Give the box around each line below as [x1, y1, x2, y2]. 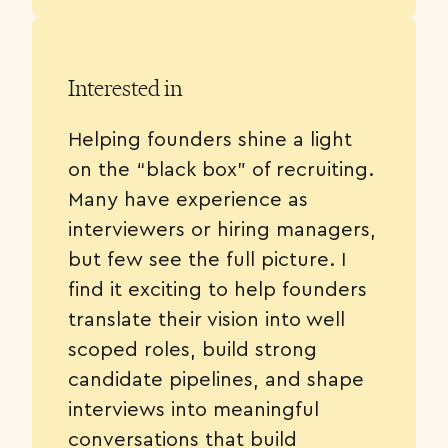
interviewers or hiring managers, [68, 215, 376, 241]
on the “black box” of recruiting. [68, 155, 374, 181]
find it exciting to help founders [68, 275, 367, 301]
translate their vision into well [68, 305, 345, 331]
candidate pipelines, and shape [68, 365, 364, 391]
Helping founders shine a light [68, 125, 352, 151]
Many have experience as [68, 185, 308, 211]
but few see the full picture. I [68, 245, 346, 271]
